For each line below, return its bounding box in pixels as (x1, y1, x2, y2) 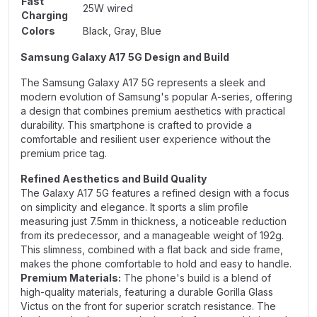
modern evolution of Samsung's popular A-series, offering (21, 91, 292, 103)
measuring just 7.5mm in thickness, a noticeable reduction (21, 215, 287, 227)
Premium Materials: (21, 272, 121, 284)
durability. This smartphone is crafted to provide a (21, 119, 252, 131)
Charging (21, 9, 68, 21)
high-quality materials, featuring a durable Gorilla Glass (21, 286, 273, 298)
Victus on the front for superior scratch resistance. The (21, 300, 276, 312)
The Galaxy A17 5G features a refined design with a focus (21, 187, 289, 199)
